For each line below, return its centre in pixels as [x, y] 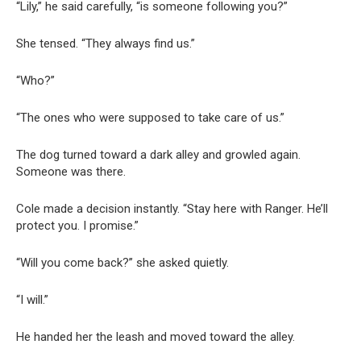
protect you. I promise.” [77, 225]
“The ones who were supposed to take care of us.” [150, 117]
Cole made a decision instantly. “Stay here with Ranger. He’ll [172, 208]
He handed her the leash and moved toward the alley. [156, 336]
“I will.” [32, 299]
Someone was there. [71, 171]
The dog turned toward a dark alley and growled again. [158, 154]
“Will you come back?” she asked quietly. [122, 262]
